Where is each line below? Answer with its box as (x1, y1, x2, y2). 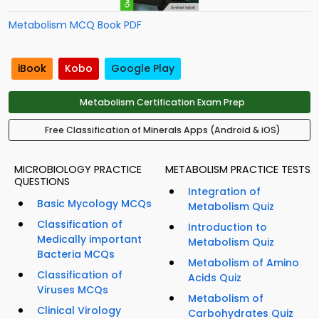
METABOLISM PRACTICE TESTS (165, 162, 310, 177)
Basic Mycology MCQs (37, 197, 152, 211)
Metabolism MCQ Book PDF (9, 18, 142, 32)
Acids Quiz (188, 271, 241, 286)
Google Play (111, 61, 174, 76)
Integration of (188, 184, 261, 199)
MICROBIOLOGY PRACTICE (14, 162, 142, 177)
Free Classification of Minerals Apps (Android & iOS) (44, 124, 281, 137)
